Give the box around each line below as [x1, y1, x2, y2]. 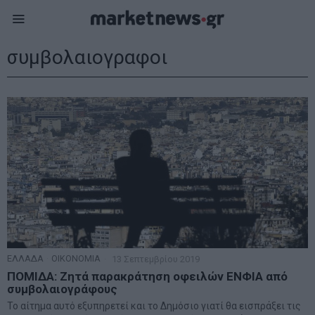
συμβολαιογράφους [7, 281, 117, 296]
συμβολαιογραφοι [7, 46, 167, 69]
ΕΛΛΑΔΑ [7, 252, 44, 264]
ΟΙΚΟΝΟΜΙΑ [51, 252, 101, 264]
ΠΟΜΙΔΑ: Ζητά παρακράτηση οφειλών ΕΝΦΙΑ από [7, 269, 288, 283]
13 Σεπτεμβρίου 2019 [110, 253, 200, 264]
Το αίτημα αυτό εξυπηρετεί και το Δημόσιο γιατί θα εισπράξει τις [7, 300, 301, 311]
